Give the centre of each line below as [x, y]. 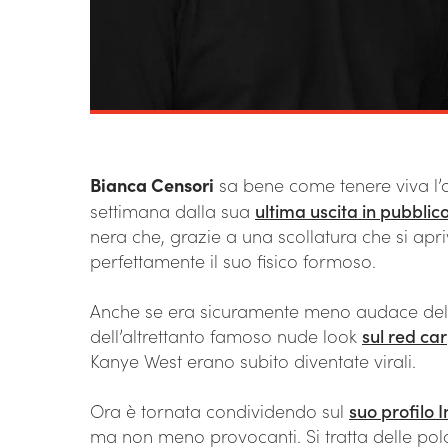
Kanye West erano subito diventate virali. [253, 361]
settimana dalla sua [172, 211]
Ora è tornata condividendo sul [219, 411]
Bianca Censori [152, 185]
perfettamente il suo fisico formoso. [233, 261]
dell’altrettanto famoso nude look [226, 336]
